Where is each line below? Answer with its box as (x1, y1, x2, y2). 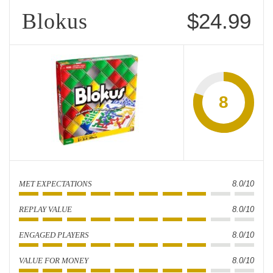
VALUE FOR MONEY (19, 256, 88, 266)
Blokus (22, 9, 88, 34)
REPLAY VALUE (19, 205, 72, 214)
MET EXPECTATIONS (19, 179, 92, 189)
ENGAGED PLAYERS (19, 230, 89, 240)
